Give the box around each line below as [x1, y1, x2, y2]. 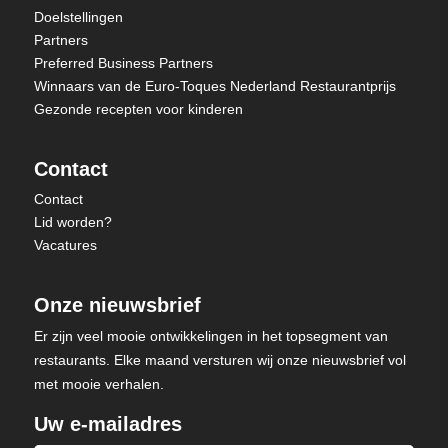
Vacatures [33, 237, 97, 253]
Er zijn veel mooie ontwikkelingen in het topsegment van [33, 328, 388, 344]
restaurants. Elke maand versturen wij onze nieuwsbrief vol [33, 352, 406, 368]
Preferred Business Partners [33, 55, 213, 71]
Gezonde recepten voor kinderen [33, 101, 243, 117]
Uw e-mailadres [33, 413, 182, 435]
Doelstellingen [33, 9, 123, 25]
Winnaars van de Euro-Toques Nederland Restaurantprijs [33, 78, 396, 94]
